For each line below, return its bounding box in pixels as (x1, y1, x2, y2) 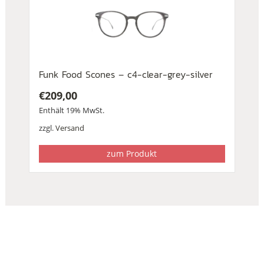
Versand (55, 122, 84, 133)
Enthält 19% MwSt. (38, 104, 104, 115)
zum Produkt (107, 147, 157, 159)
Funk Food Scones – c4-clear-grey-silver (38, 67, 213, 81)
